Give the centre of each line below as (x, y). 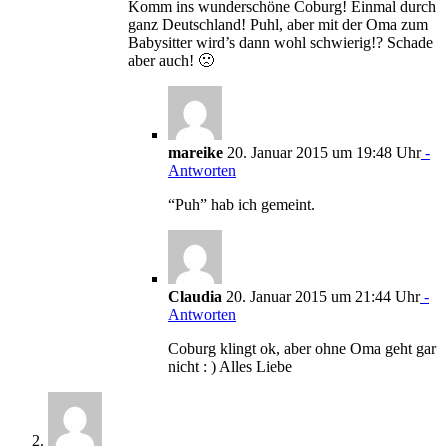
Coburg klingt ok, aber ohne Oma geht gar (302, 348)
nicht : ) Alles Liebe (230, 366)
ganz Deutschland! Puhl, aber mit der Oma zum (278, 24)
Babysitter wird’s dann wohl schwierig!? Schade (280, 42)
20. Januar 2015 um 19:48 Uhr (322, 152)
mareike (195, 152)
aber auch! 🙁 (171, 60)
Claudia (195, 296)
